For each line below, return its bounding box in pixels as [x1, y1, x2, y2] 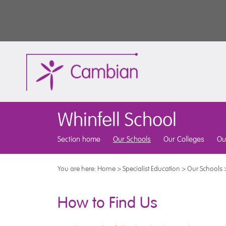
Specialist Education [123, 164, 180, 173]
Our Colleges [163, 134, 204, 144]
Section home [58, 134, 100, 144]
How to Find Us [58, 193, 157, 212]
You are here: [58, 164, 97, 173]
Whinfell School [58, 108, 177, 132]
